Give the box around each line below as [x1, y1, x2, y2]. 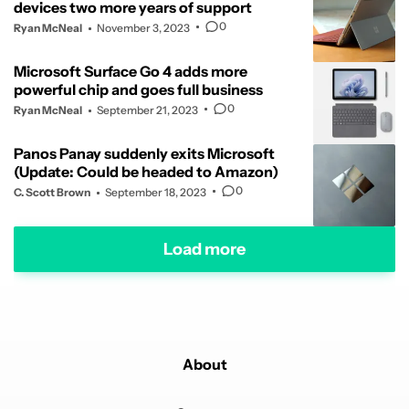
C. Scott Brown [14, 185, 90, 200]
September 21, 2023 [97, 103, 198, 118]
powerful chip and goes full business [14, 80, 263, 100]
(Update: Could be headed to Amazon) [14, 163, 278, 182]
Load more [163, 238, 246, 259]
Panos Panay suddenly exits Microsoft [14, 144, 275, 163]
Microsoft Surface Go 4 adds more [14, 62, 247, 81]
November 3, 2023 [97, 21, 190, 36]
